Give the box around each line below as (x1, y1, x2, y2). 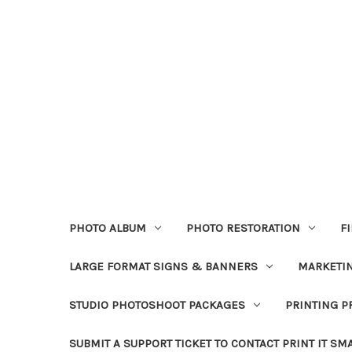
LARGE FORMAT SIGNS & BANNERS (69, 258, 258, 273)
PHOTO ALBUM (69, 220, 146, 235)
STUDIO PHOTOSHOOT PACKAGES (69, 297, 245, 312)
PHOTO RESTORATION (185, 220, 300, 235)
